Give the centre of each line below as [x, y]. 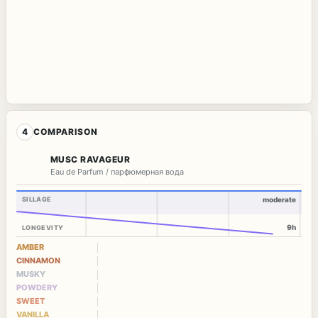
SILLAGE [37, 199]
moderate [279, 199]
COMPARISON [66, 132]
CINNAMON [38, 260]
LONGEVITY [43, 227]
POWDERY [37, 287]
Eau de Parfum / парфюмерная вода [117, 171]
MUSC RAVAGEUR [91, 159]
